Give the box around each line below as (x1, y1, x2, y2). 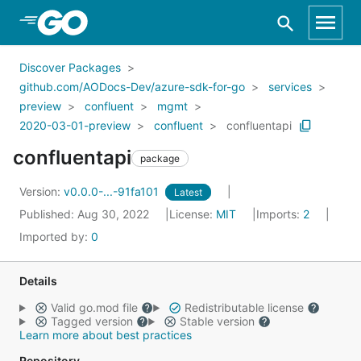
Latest (174, 186, 202, 198)
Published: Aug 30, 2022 (19, 207, 152, 221)
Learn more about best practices (19, 328, 192, 342)
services (268, 80, 312, 93)
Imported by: (19, 230, 91, 243)
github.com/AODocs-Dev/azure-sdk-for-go (19, 80, 245, 93)
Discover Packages (19, 60, 121, 74)
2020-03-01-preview (19, 118, 131, 132)
